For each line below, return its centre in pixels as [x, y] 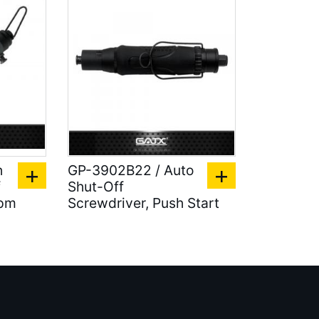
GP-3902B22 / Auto [130, 170]
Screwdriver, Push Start [143, 203]
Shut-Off [95, 186]
